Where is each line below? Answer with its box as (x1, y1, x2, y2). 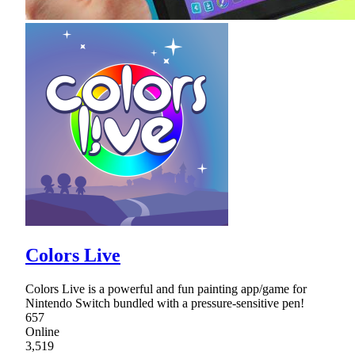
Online (25, 324, 59, 338)
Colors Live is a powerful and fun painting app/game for (25, 281, 307, 296)
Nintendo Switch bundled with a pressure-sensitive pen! (25, 296, 304, 310)
